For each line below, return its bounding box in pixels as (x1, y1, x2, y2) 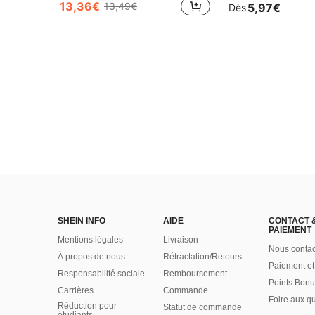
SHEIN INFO (58, 216, 105, 226)
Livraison (163, 235, 198, 245)
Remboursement (163, 269, 227, 278)
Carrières (58, 285, 94, 295)
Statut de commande (163, 302, 242, 312)
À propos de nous (58, 252, 125, 262)
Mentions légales (58, 235, 123, 245)
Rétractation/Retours (163, 252, 242, 262)
